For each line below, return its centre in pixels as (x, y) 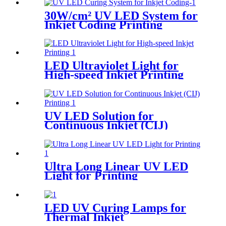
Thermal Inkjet (84, 217)
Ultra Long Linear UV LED (116, 167)
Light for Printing (91, 176)
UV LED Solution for (99, 116)
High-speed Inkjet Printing (114, 75)
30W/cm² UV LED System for (121, 15)
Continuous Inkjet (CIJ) (106, 125)
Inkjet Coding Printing (103, 24)
